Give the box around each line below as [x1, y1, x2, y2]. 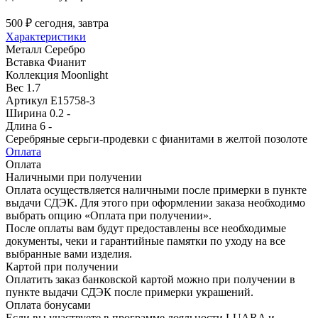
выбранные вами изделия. [6, 247, 132, 260]
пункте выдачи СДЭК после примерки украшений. [6, 285, 253, 298]
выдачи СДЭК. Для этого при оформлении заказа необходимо [6, 196, 305, 209]
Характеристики [6, 30, 86, 43]
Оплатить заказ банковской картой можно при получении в [6, 273, 295, 285]
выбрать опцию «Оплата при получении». [6, 209, 212, 221]
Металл [6, 43, 42, 55]
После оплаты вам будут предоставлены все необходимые [6, 221, 286, 234]
